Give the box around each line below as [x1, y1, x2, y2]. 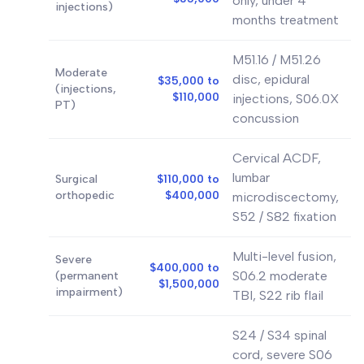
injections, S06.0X [232, 91, 339, 106]
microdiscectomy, [232, 189, 339, 205]
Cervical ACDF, [232, 150, 321, 166]
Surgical [55, 172, 97, 186]
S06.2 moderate [232, 268, 327, 284]
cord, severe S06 [232, 347, 332, 362]
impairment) [55, 285, 123, 299]
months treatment [232, 12, 339, 28]
